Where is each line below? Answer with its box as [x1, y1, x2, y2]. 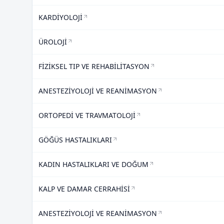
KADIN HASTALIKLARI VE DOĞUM [38, 159, 148, 169]
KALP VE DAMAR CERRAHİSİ [38, 184, 130, 193]
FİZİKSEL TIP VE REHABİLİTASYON [38, 61, 149, 71]
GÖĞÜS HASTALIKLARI [38, 135, 112, 144]
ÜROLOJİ [38, 37, 67, 46]
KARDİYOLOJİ [38, 12, 82, 22]
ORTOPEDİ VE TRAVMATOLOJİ [38, 110, 135, 120]
